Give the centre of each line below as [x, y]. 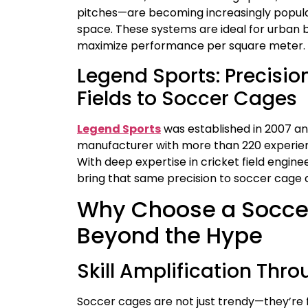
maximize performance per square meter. [191, 46]
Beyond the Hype [170, 236]
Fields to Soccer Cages [187, 98]
